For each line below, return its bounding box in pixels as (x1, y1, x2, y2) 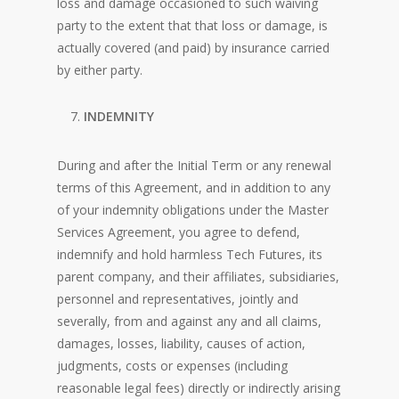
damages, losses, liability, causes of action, (57, 335, 305, 352)
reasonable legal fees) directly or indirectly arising (57, 379, 340, 396)
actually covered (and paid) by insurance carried (57, 39, 330, 56)
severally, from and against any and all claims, (57, 313, 322, 330)
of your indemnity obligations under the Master (57, 201, 329, 218)
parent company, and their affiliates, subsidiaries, (57, 268, 339, 285)
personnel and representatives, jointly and (57, 290, 298, 307)
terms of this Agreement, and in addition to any (57, 179, 330, 196)
